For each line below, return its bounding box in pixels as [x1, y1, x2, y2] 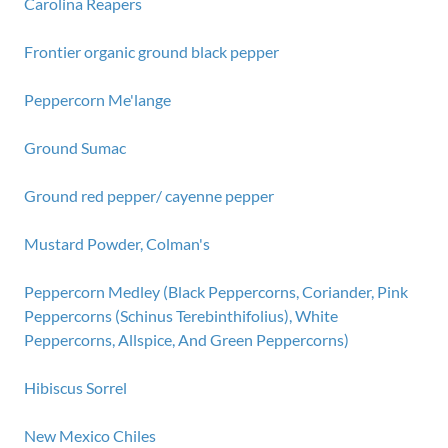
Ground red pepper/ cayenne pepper [24, 186, 274, 205]
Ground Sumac [24, 138, 126, 157]
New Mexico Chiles [24, 426, 156, 445]
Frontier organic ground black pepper [24, 42, 279, 61]
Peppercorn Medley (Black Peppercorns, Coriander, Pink [24, 282, 408, 301]
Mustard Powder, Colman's [24, 234, 210, 253]
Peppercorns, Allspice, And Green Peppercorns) [24, 330, 349, 349]
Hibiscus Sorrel [24, 378, 127, 397]
